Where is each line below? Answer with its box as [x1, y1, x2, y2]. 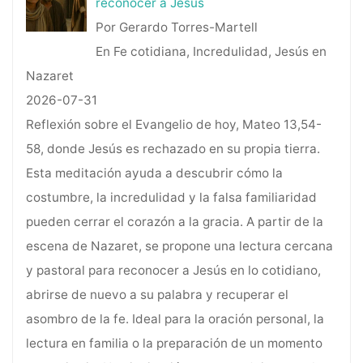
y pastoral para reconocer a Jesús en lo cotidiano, [25, 263, 321, 279]
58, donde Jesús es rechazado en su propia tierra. [25, 141, 320, 157]
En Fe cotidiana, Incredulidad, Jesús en [96, 44, 327, 60]
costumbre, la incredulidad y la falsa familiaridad [25, 190, 317, 206]
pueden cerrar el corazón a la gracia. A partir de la [25, 214, 323, 230]
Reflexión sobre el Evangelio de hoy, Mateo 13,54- [25, 117, 322, 133]
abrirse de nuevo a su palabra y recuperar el [25, 287, 288, 303]
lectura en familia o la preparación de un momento [25, 335, 322, 352]
